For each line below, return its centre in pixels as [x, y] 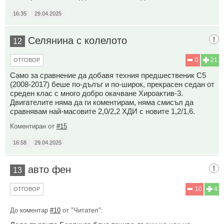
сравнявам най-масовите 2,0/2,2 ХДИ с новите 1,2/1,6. [102, 111]
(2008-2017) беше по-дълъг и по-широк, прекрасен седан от [112, 84]
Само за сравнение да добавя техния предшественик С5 [108, 75]
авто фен [49, 170]
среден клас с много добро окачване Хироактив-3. [96, 93]
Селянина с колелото [77, 41]
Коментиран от [33, 126]
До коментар [30, 210]
